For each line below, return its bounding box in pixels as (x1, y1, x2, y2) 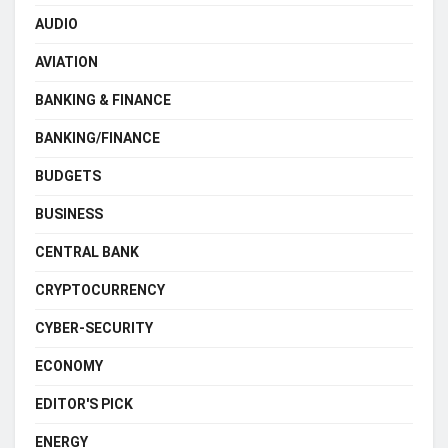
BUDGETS (35, 168, 101, 184)
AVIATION (35, 54, 98, 70)
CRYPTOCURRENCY (35, 282, 165, 298)
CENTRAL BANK (35, 244, 139, 260)
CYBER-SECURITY (35, 320, 153, 336)
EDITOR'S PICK (35, 396, 133, 412)
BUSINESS (35, 206, 103, 222)
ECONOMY (35, 358, 103, 374)
